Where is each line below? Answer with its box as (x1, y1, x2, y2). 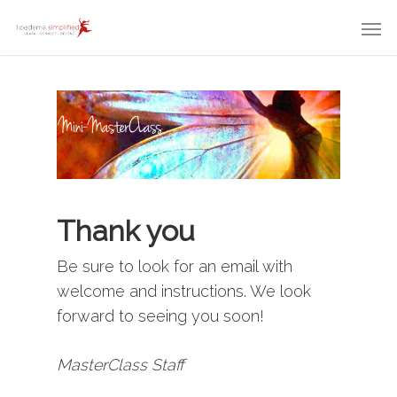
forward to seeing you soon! (57, 307, 264, 325)
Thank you (57, 214, 195, 248)
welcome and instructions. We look (57, 282, 311, 300)
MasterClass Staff (57, 355, 184, 374)
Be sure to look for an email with (57, 257, 292, 276)
